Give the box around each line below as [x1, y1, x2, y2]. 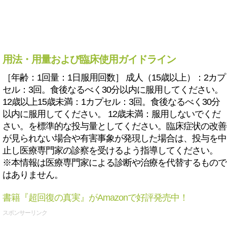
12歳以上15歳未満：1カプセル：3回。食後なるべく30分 [3, 97, 220, 107]
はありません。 [3, 170, 63, 180]
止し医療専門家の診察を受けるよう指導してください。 [3, 145, 218, 156]
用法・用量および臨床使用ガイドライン [3, 54, 176, 65]
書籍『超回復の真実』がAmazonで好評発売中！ [3, 193, 188, 203]
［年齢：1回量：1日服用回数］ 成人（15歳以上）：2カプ [3, 72, 225, 83]
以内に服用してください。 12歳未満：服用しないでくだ [3, 109, 220, 119]
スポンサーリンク [3, 209, 47, 216]
